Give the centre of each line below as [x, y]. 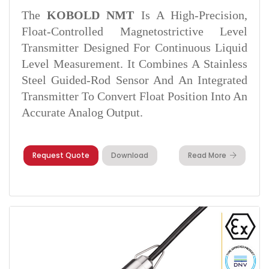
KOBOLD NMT [91, 15]
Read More [207, 155]
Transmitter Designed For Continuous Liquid [134, 47]
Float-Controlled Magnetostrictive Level [134, 31]
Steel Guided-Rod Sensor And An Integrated [134, 80]
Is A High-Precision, [191, 15]
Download [130, 155]
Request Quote [61, 155]
